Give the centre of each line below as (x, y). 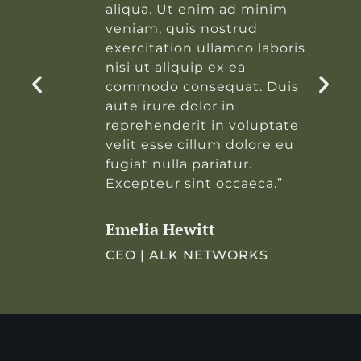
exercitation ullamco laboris (205, 48)
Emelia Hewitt (160, 230)
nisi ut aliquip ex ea (175, 68)
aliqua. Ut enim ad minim (196, 10)
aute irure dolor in (170, 106)
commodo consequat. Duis (202, 87)
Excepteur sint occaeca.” (194, 184)
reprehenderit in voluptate (202, 126)
